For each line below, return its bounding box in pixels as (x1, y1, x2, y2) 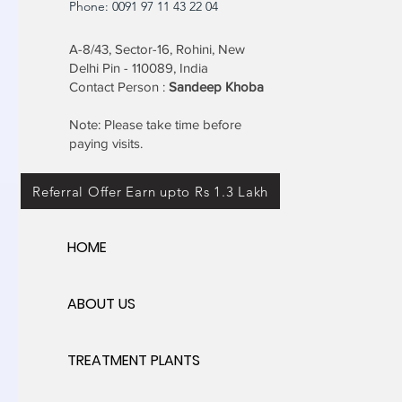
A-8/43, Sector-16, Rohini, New (69, 41, 245, 57)
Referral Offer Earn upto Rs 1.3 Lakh (32, 182, 268, 200)
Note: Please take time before (69, 117, 241, 133)
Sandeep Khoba (169, 79, 264, 95)
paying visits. (69, 135, 146, 152)
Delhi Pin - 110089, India (69, 60, 208, 76)
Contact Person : (69, 79, 169, 95)
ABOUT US (67, 293, 135, 315)
